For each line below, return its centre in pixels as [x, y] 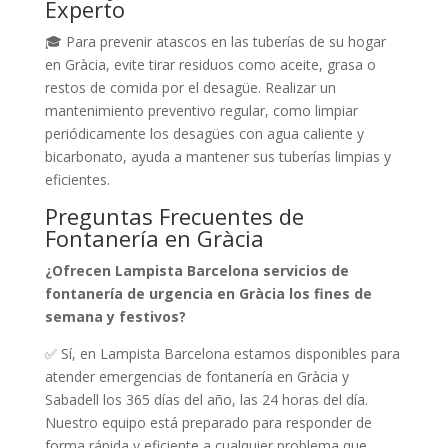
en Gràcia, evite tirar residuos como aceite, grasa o [210, 64]
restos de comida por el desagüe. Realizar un [190, 87]
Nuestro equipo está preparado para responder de [208, 422]
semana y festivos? [115, 316]
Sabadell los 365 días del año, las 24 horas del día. [206, 399]
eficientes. [77, 179]
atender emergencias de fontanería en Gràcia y [196, 376]
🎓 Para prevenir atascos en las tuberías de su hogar [215, 41]
